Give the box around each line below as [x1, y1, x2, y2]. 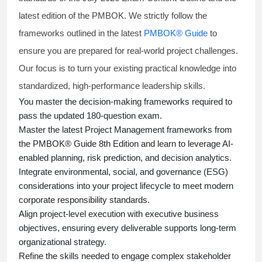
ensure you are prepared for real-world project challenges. [19, 46, 238, 56]
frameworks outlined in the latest [19, 28, 144, 39]
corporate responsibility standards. [19, 195, 150, 205]
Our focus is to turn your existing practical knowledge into [19, 63, 236, 74]
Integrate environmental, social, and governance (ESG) [19, 167, 228, 177]
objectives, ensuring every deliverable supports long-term [19, 223, 236, 233]
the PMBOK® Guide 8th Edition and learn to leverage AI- [19, 139, 233, 149]
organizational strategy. [19, 237, 106, 247]
